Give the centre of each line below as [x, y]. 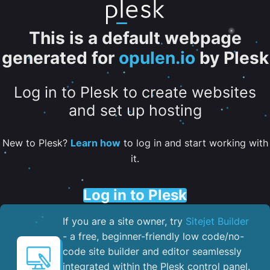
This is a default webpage [135, 38]
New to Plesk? [36, 143]
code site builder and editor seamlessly [152, 251]
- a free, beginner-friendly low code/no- [153, 236]
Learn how [95, 143]
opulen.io [157, 58]
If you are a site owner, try [124, 221]
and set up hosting [135, 111]
